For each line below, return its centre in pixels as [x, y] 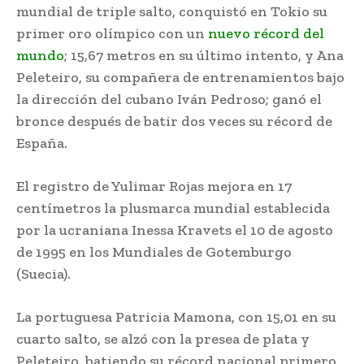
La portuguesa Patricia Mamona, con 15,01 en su [176, 316]
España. [42, 143]
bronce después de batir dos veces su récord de [174, 121]
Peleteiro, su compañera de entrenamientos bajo [180, 77]
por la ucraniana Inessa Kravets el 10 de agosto [175, 230]
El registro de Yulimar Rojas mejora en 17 [154, 186]
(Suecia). [43, 273]
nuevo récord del [266, 33]
